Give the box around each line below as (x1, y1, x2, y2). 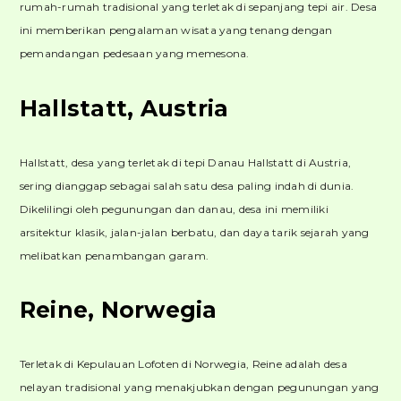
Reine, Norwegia (19, 296, 218, 324)
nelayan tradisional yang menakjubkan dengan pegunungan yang (19, 380, 380, 395)
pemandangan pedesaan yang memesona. (19, 46, 250, 60)
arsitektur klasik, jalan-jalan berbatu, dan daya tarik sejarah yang (19, 225, 370, 239)
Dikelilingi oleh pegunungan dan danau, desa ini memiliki (19, 201, 328, 216)
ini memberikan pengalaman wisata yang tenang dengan (19, 22, 333, 37)
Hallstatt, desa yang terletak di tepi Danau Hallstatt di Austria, (19, 155, 352, 169)
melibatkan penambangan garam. (19, 248, 209, 262)
